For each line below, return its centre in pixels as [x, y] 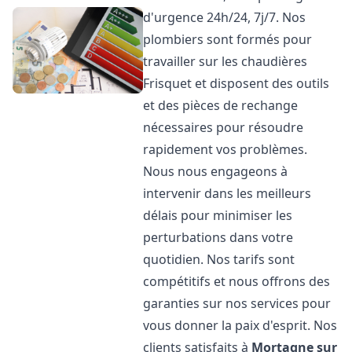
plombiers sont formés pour [228, 39]
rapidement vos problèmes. [225, 149]
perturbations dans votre [218, 237]
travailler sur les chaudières [225, 61]
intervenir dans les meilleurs [227, 193]
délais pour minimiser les [218, 215]
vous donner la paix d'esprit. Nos [240, 325]
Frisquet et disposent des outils [236, 83]
